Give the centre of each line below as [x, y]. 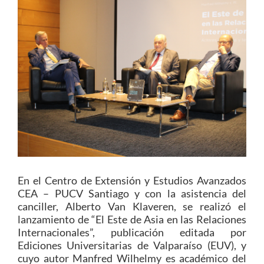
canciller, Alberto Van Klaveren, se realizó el [132, 206]
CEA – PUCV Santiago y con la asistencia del [132, 193]
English [37, 147]
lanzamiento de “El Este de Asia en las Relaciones [132, 219]
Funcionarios [38, 77]
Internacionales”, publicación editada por [132, 232]
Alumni [25, 98]
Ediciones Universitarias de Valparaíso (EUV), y [132, 245]
